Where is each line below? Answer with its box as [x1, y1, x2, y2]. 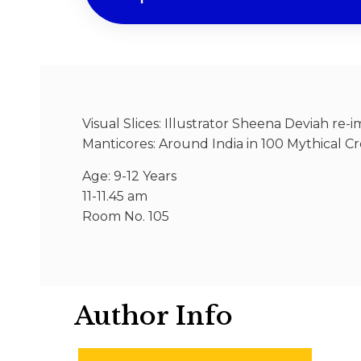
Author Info [74, 300, 233, 333]
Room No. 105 [82, 208, 169, 224]
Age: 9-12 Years [82, 168, 176, 184]
